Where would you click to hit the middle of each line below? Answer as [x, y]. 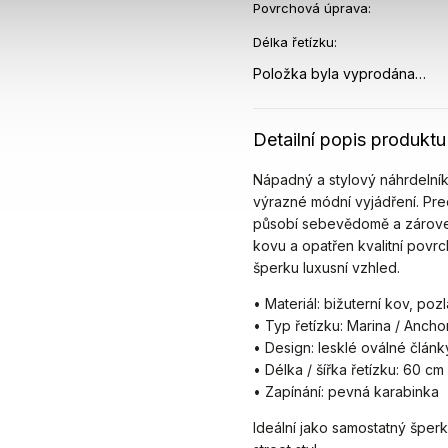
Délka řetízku [294, 42]
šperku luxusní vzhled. [327, 267]
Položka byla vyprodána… [340, 73]
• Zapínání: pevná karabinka [346, 391]
